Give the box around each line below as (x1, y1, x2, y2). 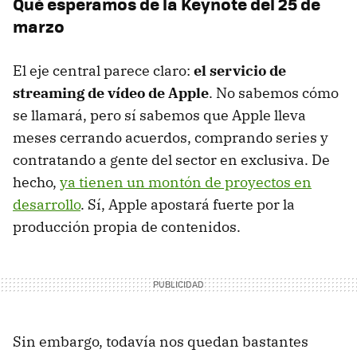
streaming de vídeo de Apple (13, 83, 209, 102)
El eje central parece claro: (13, 61, 194, 80)
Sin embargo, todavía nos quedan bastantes (13, 331, 308, 351)
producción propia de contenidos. (13, 217, 241, 236)
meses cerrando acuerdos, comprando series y (13, 127, 328, 147)
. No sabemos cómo (209, 83, 339, 102)
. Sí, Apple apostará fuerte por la (80, 194, 295, 214)
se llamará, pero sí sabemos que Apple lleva (13, 105, 306, 124)
